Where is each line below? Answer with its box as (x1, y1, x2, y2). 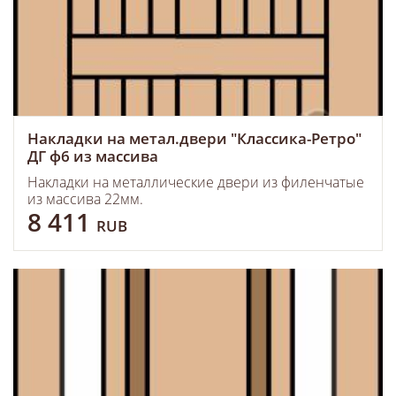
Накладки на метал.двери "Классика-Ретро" (27, 128, 362, 148)
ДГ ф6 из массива (27, 146, 158, 166)
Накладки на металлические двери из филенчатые (27, 172, 364, 192)
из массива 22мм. (27, 189, 143, 209)
